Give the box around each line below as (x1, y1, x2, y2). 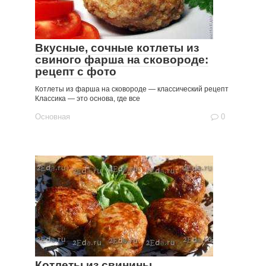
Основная (35, 112, 70, 121)
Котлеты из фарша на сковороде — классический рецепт (35, 85, 229, 93)
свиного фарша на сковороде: (35, 53, 208, 66)
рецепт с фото (35, 65, 116, 78)
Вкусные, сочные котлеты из (35, 42, 199, 54)
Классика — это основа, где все (35, 94, 140, 103)
